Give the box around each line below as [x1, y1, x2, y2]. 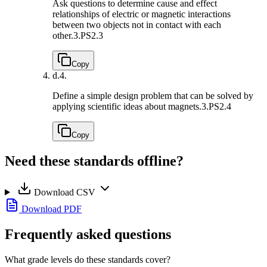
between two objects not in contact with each [52, 20, 221, 30]
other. [52, 30, 73, 41]
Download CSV [31, 187, 98, 197]
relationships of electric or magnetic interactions [52, 9, 231, 20]
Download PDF [19, 203, 82, 214]
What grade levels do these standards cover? [5, 254, 170, 265]
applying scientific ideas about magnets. [52, 101, 201, 112]
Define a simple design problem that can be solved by [52, 91, 253, 101]
